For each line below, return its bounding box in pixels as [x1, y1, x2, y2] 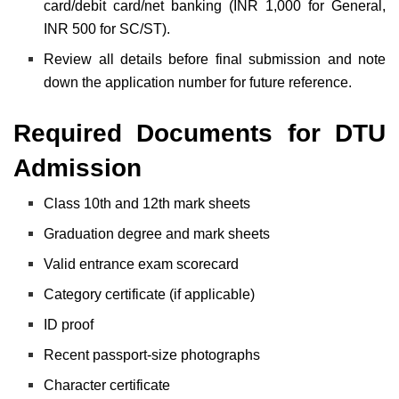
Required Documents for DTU [13, 118, 386, 147]
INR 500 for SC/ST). [44, 20, 171, 37]
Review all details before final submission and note [44, 51, 386, 67]
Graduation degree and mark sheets [44, 225, 271, 241]
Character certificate [44, 377, 171, 393]
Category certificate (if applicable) [44, 286, 256, 302]
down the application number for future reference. [44, 74, 353, 90]
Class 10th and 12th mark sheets [44, 195, 251, 211]
